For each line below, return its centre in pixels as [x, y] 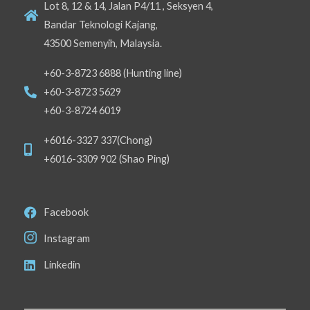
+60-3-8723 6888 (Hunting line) [112, 73]
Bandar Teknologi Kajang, [100, 25]
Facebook [66, 212]
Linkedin [62, 265]
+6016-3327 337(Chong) [98, 140]
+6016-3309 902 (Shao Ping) [106, 159]
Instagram [66, 239]
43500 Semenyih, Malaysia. [102, 44]
